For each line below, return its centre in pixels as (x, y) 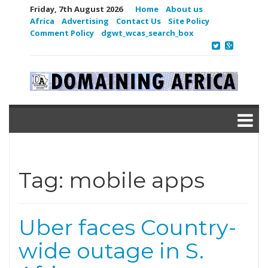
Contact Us (138, 21)
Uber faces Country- (127, 227)
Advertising (85, 21)
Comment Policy (62, 33)
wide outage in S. (111, 251)
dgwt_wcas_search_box (147, 33)
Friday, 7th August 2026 (76, 9)
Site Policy (189, 21)
